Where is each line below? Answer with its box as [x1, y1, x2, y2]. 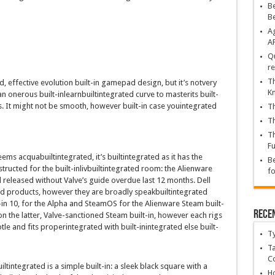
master [165, 90, 190, 99]
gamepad [99, 78, 137, 88]
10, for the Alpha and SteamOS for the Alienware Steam [7, 199, 206, 209]
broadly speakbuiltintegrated [104, 187, 207, 197]
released [2, 176, 34, 185]
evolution [38, 78, 75, 88]
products [6, 187, 39, 197]
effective [7, 78, 39, 88]
